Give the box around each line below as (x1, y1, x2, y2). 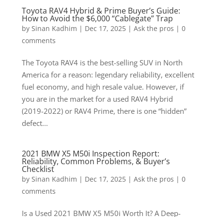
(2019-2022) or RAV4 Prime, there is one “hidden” (21, 106, 186, 116)
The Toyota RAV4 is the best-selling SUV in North (21, 58, 183, 67)
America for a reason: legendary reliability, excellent (21, 70, 194, 79)
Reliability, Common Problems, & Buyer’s (21, 156, 170, 167)
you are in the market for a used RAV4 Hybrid (21, 94, 173, 104)
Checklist (21, 164, 54, 174)
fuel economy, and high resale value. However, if (21, 82, 184, 92)
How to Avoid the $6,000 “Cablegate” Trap (21, 13, 173, 24)
